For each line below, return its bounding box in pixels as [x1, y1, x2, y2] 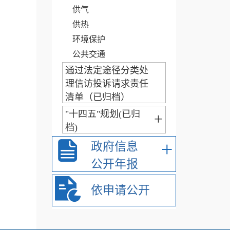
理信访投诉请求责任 [65, 79, 148, 89]
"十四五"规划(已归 [65, 109, 140, 119]
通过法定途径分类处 [65, 65, 148, 75]
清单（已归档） [65, 92, 130, 102]
